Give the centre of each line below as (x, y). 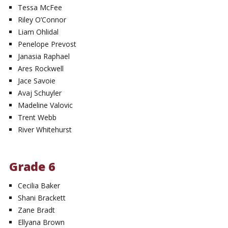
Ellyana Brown (41, 222)
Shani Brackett (42, 197)
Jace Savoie (37, 81)
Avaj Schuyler (40, 93)
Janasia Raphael (44, 56)
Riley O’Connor (42, 20)
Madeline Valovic (46, 105)
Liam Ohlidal (38, 32)
